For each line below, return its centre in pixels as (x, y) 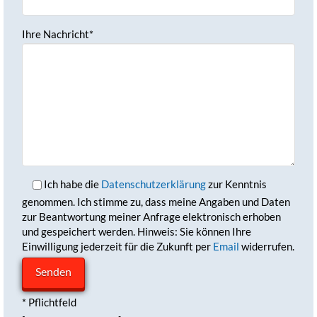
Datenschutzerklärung (154, 184)
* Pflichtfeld (50, 302)
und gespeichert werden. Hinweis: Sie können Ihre (137, 231)
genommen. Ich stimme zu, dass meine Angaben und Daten (156, 201)
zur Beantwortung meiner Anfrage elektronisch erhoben (152, 216)
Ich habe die (72, 184)
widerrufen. (267, 246)
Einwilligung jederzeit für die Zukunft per (118, 246)
